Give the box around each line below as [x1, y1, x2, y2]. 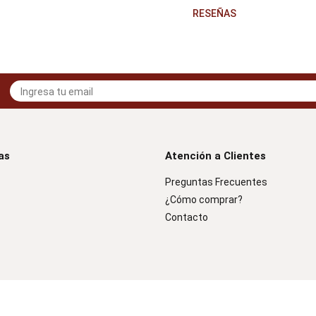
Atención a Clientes [165, 150, 266, 162]
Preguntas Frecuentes [165, 176, 267, 188]
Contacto [165, 212, 208, 223]
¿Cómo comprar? [165, 194, 243, 205]
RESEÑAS [193, 8, 236, 19]
